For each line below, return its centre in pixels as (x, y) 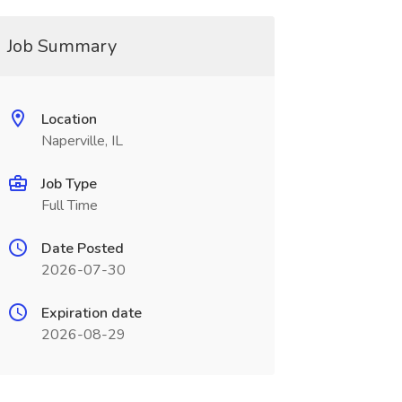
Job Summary (61, 46)
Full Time (69, 205)
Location (69, 119)
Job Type (69, 184)
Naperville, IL (82, 141)
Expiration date (91, 313)
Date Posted (82, 249)
